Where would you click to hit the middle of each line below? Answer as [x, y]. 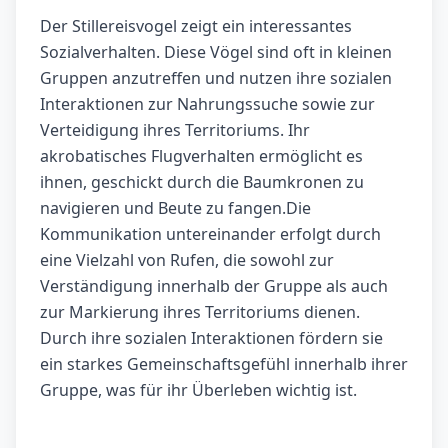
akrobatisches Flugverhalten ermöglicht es [201, 156]
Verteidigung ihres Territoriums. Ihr [175, 130]
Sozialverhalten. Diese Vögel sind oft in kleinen [216, 52]
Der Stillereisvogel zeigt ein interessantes [196, 26]
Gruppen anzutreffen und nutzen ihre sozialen [216, 78]
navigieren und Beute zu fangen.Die [175, 208]
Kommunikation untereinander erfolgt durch [210, 234]
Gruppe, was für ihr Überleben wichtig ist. [198, 390]
